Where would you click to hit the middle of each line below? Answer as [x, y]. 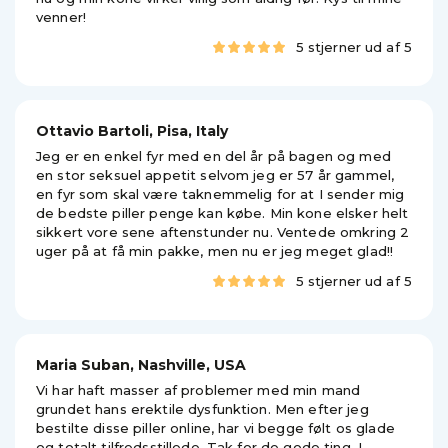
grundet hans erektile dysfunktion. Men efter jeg [202, 409]
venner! [61, 17]
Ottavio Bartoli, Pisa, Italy [132, 131]
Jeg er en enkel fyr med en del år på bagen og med [213, 156]
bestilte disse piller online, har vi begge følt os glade [215, 428]
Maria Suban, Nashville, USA [141, 365]
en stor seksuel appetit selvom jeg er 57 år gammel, [215, 175]
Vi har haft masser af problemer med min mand [198, 390]
